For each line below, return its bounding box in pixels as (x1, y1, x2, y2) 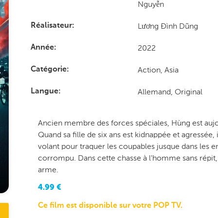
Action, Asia (138, 65, 179, 74)
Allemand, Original (138, 87, 203, 96)
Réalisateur (30, 22, 72, 30)
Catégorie (30, 66, 67, 73)
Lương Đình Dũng (138, 21, 199, 31)
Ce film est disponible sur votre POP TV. (37, 202, 182, 210)
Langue (30, 88, 58, 95)
